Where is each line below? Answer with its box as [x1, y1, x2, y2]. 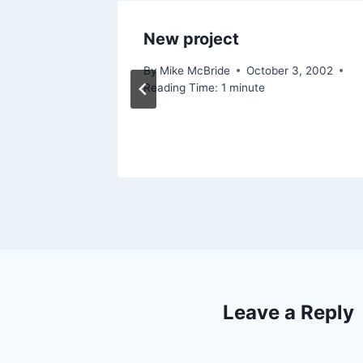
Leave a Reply [223, 300, 354, 324]
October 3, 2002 [246, 63, 334, 77]
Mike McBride [160, 63, 231, 77]
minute [229, 80, 265, 94]
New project [143, 29, 239, 49]
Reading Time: [143, 80, 218, 94]
